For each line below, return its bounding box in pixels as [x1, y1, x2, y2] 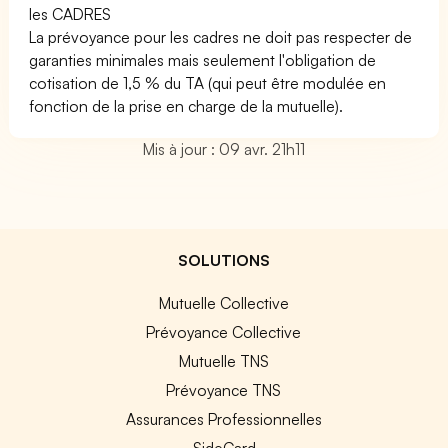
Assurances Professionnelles [125, 409, 322, 429]
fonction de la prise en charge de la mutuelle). [29, 96, 344, 116]
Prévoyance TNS [166, 380, 282, 400]
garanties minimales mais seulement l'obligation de [29, 50, 377, 70]
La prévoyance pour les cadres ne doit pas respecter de [29, 27, 413, 47]
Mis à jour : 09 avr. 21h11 [142, 139, 306, 159]
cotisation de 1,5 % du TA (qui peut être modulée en [29, 73, 387, 93]
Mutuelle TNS [178, 351, 269, 371]
